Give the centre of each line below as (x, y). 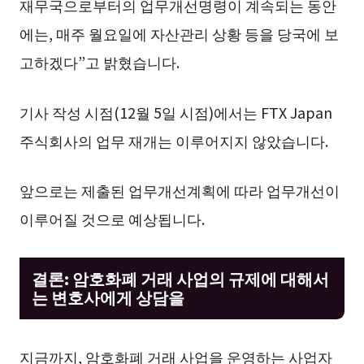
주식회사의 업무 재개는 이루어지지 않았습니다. (173, 140)
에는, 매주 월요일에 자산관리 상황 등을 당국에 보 (179, 33)
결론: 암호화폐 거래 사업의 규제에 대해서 (180, 278)
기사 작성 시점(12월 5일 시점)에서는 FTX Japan (175, 112)
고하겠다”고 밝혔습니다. (99, 61)
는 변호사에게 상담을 (108, 297)
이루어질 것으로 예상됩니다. (112, 219)
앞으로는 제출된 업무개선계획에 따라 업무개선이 (179, 191)
